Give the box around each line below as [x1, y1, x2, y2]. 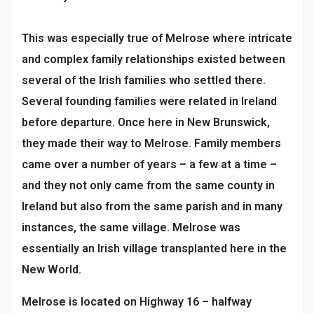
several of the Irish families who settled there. [22, 74, 266, 87]
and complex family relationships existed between [22, 53, 285, 66]
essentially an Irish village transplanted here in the [22, 242, 287, 255]
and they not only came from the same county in [22, 179, 275, 192]
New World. [22, 263, 81, 276]
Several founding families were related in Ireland [22, 95, 277, 108]
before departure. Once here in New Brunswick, [22, 116, 270, 129]
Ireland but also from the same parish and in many [22, 200, 282, 213]
